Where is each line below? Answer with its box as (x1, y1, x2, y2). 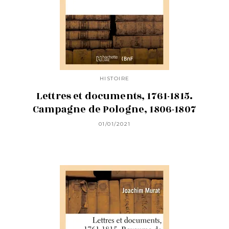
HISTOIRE (99, 75, 130, 82)
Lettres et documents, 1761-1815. (36, 88, 193, 103)
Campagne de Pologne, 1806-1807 (33, 102, 196, 117)
